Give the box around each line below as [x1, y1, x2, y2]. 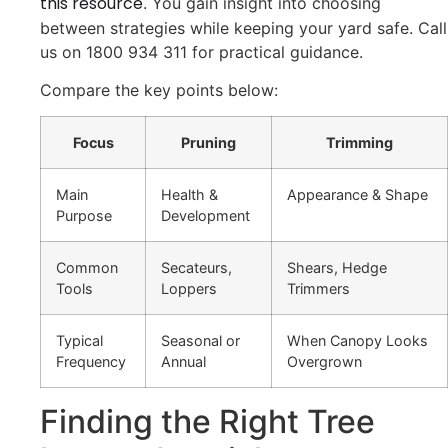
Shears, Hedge [287, 259, 387, 277]
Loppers [161, 280, 217, 298]
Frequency [56, 353, 126, 371]
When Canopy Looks [287, 332, 428, 350]
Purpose [56, 207, 112, 225]
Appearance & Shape [287, 186, 428, 204]
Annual [161, 353, 206, 371]
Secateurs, [161, 259, 232, 277]
